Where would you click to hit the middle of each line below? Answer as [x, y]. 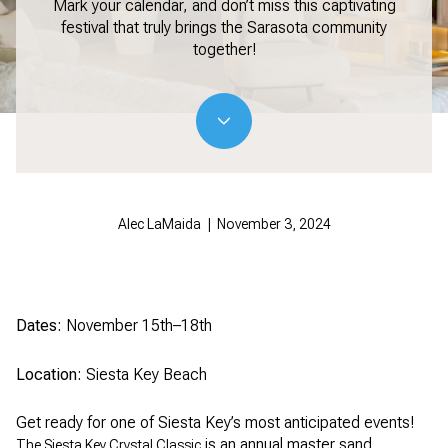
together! [224, 50]
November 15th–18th [137, 325]
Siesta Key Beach [144, 374]
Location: [49, 374]
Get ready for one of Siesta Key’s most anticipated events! [215, 423]
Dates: [39, 325]
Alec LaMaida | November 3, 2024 [224, 224]
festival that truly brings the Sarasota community [224, 28]
